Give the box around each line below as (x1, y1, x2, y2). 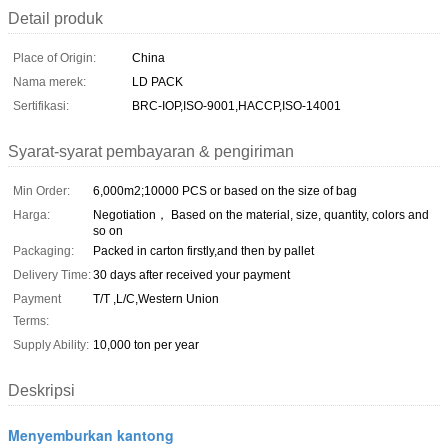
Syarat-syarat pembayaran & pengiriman (8, 142, 294, 160)
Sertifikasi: (13, 98, 69, 113)
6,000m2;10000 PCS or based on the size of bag (93, 183, 357, 198)
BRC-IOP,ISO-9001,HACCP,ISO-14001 (132, 98, 341, 113)
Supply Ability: (13, 337, 89, 352)
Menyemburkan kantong (8, 424, 174, 445)
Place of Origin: (13, 50, 96, 65)
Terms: (13, 313, 49, 328)
